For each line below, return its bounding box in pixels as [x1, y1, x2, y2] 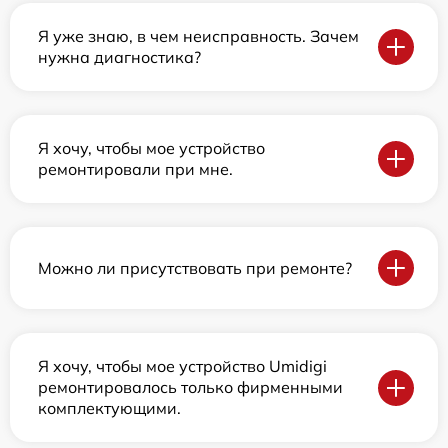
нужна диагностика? [38, 47, 201, 68]
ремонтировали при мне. [38, 159, 233, 180]
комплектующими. [38, 398, 181, 419]
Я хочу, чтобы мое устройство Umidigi [38, 356, 327, 377]
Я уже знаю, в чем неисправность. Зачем [38, 26, 359, 47]
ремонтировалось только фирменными [38, 377, 343, 398]
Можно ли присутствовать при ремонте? [38, 257, 352, 278]
